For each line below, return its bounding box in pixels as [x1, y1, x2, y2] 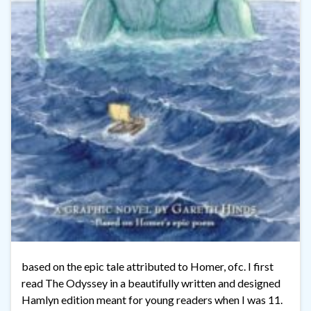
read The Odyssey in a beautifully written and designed [22, 276, 280, 289]
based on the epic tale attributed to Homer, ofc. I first [22, 259, 274, 273]
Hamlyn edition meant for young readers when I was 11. [22, 292, 283, 306]
